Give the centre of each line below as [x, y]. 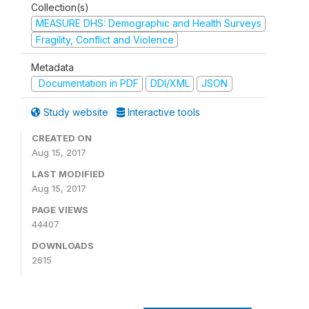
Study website [76, 112]
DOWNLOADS [63, 245]
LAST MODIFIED [68, 173]
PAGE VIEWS [60, 209]
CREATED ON [62, 138]
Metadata [52, 67]
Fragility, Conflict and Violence [104, 39]
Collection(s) [60, 7]
